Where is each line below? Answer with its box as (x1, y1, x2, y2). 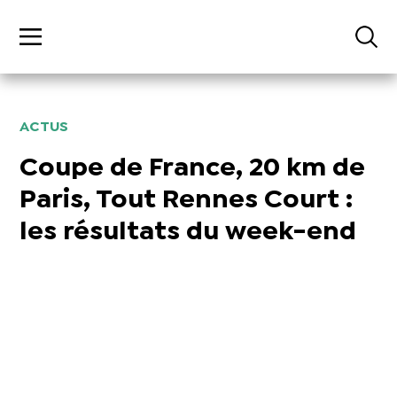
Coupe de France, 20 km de (19, 158, 366, 181)
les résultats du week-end (19, 222, 357, 245)
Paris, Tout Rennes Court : (19, 190, 354, 213)
